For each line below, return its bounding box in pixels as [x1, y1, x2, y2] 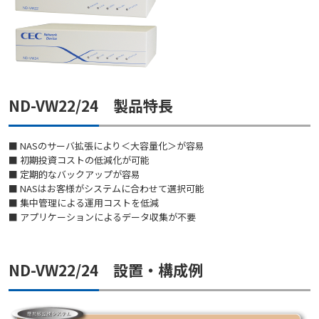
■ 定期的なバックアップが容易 [9, 167, 140, 182]
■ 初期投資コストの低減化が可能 [9, 153, 150, 167]
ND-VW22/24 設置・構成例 [9, 258, 203, 281]
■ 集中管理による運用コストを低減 [9, 196, 159, 210]
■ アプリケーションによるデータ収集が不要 [9, 210, 196, 224]
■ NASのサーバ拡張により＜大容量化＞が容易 [9, 139, 204, 153]
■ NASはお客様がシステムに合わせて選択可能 [9, 182, 204, 196]
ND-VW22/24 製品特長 [9, 94, 173, 116]
